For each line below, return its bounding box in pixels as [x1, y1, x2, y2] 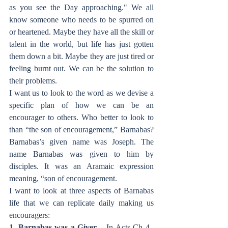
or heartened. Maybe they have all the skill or [9, 27, 154, 36]
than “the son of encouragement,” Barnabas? [9, 125, 154, 134]
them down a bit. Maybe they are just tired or [9, 52, 154, 61]
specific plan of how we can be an [9, 101, 154, 109]
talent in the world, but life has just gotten [9, 40, 154, 48]
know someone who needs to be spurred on [9, 15, 154, 24]
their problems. [9, 76, 57, 85]
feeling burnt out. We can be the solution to [9, 64, 154, 73]
